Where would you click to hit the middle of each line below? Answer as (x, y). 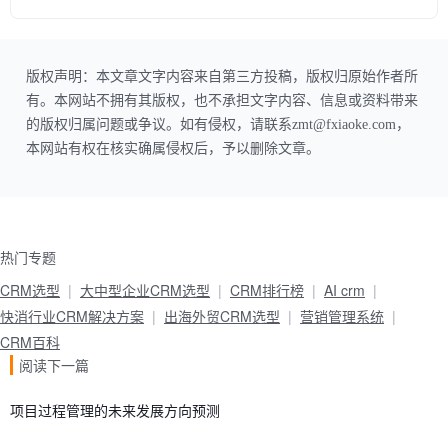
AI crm (344, 290)
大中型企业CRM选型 (145, 290)
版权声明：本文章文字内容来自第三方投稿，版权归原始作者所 (222, 77)
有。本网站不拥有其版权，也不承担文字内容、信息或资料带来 (222, 101)
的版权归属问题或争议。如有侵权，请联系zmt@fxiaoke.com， (218, 125)
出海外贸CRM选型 (222, 316)
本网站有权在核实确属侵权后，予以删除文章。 (173, 149)
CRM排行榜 (267, 290)
